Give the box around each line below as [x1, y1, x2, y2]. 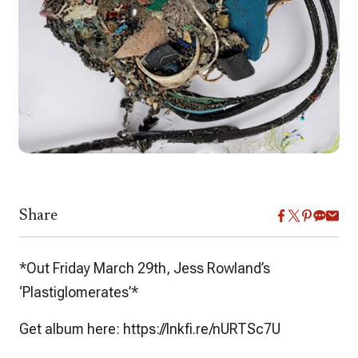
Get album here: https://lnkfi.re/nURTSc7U [19, 320, 280, 337]
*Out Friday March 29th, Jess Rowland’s [19, 259, 270, 276]
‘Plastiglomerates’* [19, 283, 138, 300]
